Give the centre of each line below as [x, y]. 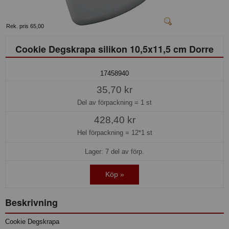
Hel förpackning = [104, 133]
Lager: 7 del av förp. [114, 152]
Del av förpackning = [109, 102]
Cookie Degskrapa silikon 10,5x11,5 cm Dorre [114, 49]
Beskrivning [31, 203]
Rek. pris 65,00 [25, 26]
